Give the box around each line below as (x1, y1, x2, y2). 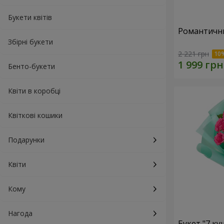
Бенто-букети (8, 61, 55, 71)
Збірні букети (8, 37, 53, 46)
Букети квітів (8, 12, 52, 22)
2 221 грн (178, 49, 209, 59)
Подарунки (8, 135, 44, 144)
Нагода (8, 208, 32, 218)
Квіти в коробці (8, 86, 60, 95)
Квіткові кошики (8, 110, 62, 120)
